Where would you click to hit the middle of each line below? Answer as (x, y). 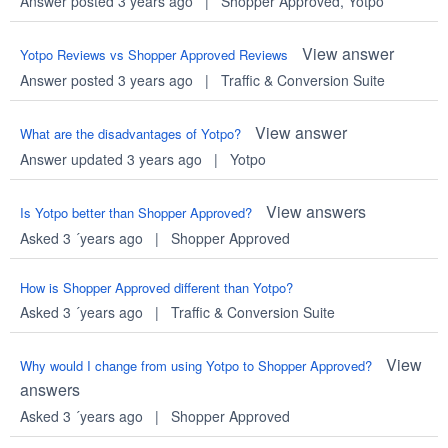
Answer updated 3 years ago (110, 159)
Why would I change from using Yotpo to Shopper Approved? (195, 366)
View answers (315, 212)
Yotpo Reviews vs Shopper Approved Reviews (153, 55)
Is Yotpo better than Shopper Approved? (135, 213)
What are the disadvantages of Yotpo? (130, 134)
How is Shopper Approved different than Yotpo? (156, 288)
